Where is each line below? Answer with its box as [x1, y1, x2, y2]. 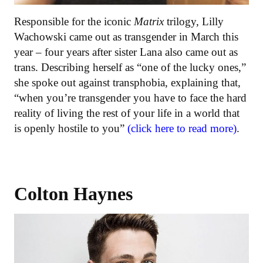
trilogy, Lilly [167, 15, 224, 28]
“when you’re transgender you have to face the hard [14, 91, 247, 104]
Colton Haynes [14, 183, 133, 204]
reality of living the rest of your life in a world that [14, 106, 240, 119]
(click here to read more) [127, 122, 237, 134]
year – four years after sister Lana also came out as [14, 45, 238, 58]
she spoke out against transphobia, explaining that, [14, 76, 241, 89]
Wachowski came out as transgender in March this [14, 30, 238, 43]
